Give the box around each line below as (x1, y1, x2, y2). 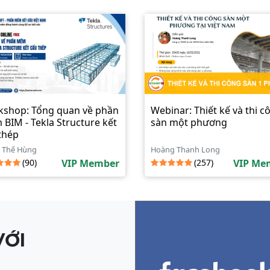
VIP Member (61, 157, 119, 170)
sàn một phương (151, 116, 227, 129)
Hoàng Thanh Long (151, 144, 220, 155)
